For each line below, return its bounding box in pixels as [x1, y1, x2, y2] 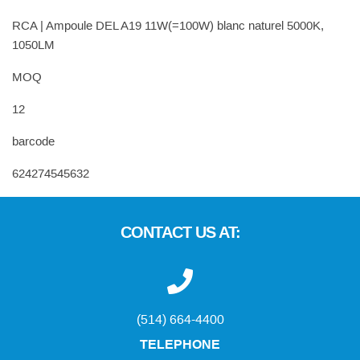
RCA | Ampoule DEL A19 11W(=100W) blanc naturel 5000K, [12, 21, 324, 33]
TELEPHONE [140, 339, 220, 352]
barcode [12, 137, 55, 149]
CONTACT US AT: [120, 226, 240, 242]
